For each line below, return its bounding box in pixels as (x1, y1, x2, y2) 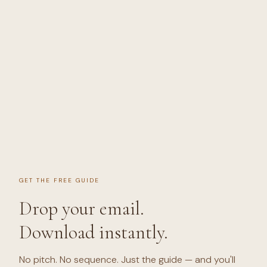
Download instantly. (19, 221, 168, 244)
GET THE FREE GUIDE (19, 176, 100, 185)
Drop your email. (19, 197, 144, 221)
